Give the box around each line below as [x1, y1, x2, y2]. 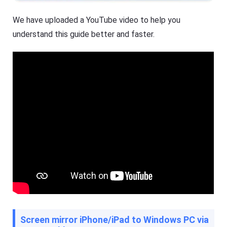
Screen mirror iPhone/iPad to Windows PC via [20, 214, 209, 225]
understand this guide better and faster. [13, 29, 155, 39]
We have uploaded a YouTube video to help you [13, 15, 181, 25]
